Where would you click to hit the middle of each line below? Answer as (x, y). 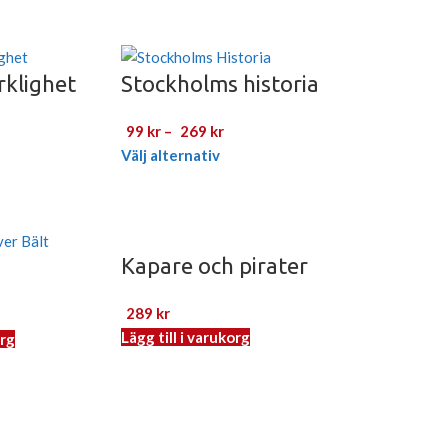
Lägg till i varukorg (186, 336)
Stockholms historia (220, 83)
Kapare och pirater (215, 265)
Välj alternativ (171, 154)
